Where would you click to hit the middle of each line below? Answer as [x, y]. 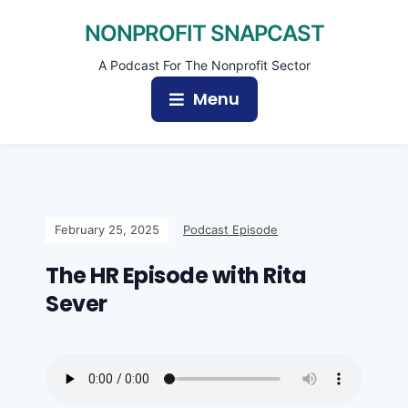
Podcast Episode [230, 229]
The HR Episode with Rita [176, 275]
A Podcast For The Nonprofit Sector [204, 65]
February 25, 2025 [107, 229]
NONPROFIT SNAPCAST [204, 33]
